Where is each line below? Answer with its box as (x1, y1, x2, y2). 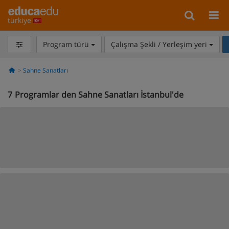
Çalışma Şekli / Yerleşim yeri (110, 39, 209, 49)
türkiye (8, 15, 33, 25)
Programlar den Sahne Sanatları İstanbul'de (15, 89, 184, 100)
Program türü (42, 39, 91, 49)
